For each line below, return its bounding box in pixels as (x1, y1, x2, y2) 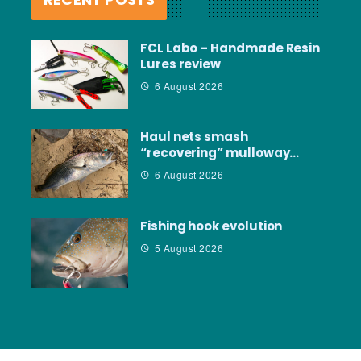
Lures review (140, 55, 222, 73)
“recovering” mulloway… (140, 144, 300, 162)
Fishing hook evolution (140, 218, 283, 235)
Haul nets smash (140, 128, 248, 146)
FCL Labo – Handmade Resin (140, 39, 321, 56)
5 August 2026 (154, 241, 223, 255)
